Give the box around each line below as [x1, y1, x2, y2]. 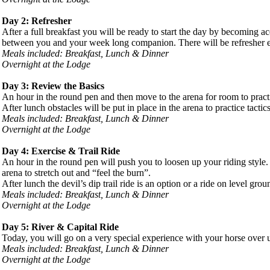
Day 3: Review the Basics [2, 80, 104, 91]
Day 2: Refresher [2, 15, 72, 26]
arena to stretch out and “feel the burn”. [2, 167, 151, 178]
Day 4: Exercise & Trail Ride [2, 145, 120, 156]
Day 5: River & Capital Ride [2, 221, 119, 232]
